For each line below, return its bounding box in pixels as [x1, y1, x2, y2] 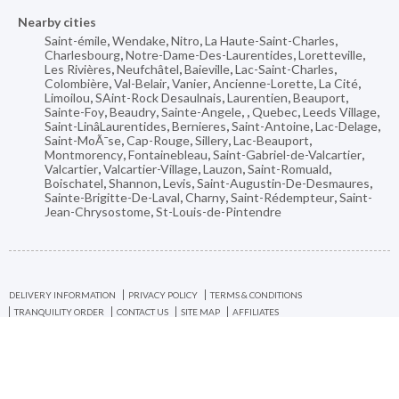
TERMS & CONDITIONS [210, 289, 302, 300]
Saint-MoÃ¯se [45, 132, 121, 148]
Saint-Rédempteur [231, 189, 334, 205]
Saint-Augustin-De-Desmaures [197, 175, 370, 191]
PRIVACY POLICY [128, 289, 198, 300]
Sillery [195, 132, 228, 148]
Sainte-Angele [161, 103, 241, 119]
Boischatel [45, 175, 103, 191]
